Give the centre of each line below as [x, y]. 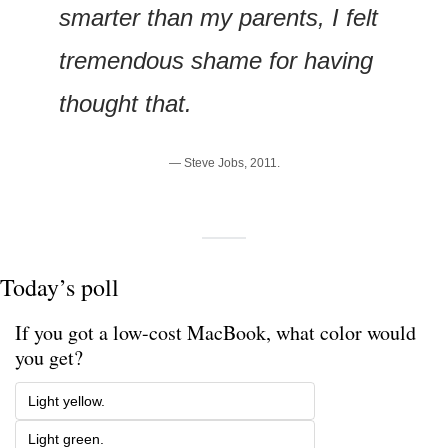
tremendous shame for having [216, 60]
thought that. [125, 103]
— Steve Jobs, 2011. [224, 162]
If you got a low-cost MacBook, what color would [215, 332]
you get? [49, 357]
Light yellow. [66, 400]
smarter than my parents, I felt [218, 17]
